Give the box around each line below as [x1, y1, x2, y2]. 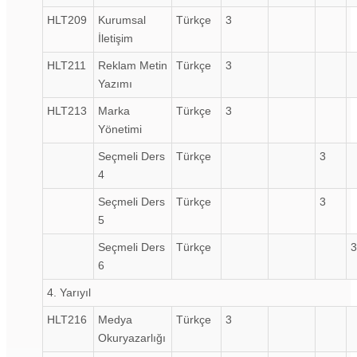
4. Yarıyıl [47, 285, 91, 299]
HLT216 [47, 312, 87, 326]
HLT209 [47, 13, 87, 26]
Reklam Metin [98, 58, 167, 72]
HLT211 [47, 58, 86, 72]
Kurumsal [98, 13, 146, 26]
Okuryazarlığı [98, 331, 166, 344]
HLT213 [47, 104, 87, 117]
